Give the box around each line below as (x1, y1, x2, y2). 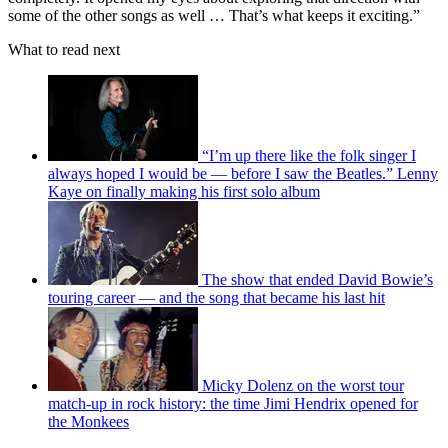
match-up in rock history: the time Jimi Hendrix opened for (48, 394, 418, 412)
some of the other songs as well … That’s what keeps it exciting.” (8, 6, 420, 24)
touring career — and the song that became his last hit (48, 288, 385, 306)
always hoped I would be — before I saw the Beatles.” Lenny (48, 164, 438, 182)
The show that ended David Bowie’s (202, 270, 433, 288)
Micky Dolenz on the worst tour (202, 376, 404, 394)
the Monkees (48, 412, 129, 430)
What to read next (8, 40, 120, 58)
